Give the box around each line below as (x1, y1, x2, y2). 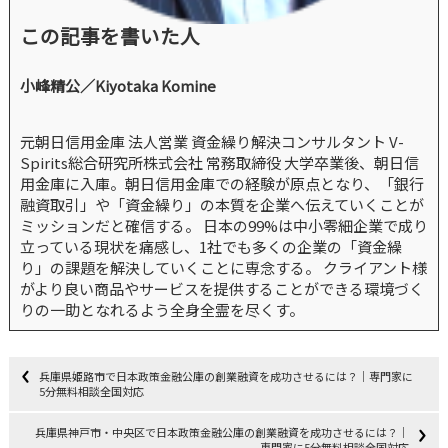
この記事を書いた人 (19, 21, 200, 51)
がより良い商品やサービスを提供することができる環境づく (19, 278, 424, 300)
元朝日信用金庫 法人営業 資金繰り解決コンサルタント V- (19, 131, 404, 153)
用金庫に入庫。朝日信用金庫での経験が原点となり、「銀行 (19, 173, 424, 195)
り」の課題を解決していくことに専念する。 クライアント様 (19, 257, 427, 279)
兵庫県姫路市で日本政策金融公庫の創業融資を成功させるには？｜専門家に (39, 368, 414, 385)
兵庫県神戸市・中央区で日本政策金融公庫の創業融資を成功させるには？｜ (34, 424, 409, 441)
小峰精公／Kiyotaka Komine (19, 75, 216, 97)
